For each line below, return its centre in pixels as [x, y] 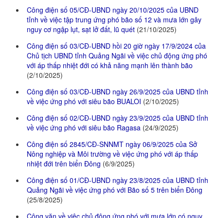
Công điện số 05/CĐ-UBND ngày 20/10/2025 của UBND [113, 10]
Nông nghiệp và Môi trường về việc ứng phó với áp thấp [112, 154]
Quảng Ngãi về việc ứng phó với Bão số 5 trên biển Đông [115, 190]
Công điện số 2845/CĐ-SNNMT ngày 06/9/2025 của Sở [112, 144]
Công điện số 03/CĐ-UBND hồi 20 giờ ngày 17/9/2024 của [116, 46]
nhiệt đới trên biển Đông [65, 164]
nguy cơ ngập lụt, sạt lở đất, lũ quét [82, 29]
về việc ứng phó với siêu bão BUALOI [85, 101]
